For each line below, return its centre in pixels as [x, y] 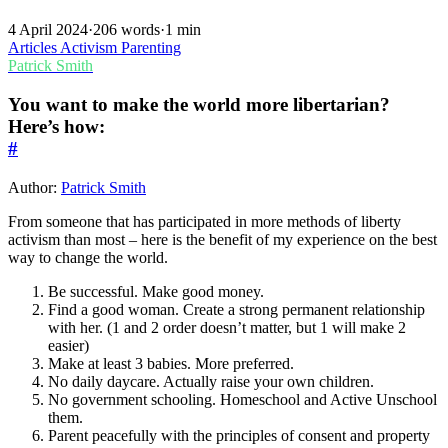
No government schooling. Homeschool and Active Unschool [242, 399]
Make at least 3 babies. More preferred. [171, 363]
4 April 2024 [48, 30]
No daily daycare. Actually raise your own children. [211, 381]
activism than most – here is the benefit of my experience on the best [222, 239]
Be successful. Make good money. [156, 291]
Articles [34, 48]
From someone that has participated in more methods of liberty [204, 221]
